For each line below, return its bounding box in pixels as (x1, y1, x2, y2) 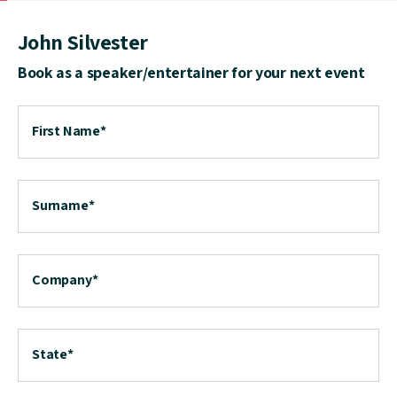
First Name (32, 121, 100, 140)
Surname (32, 195, 89, 214)
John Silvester (18, 27, 148, 56)
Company (32, 269, 92, 289)
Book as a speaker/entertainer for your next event (18, 61, 365, 82)
